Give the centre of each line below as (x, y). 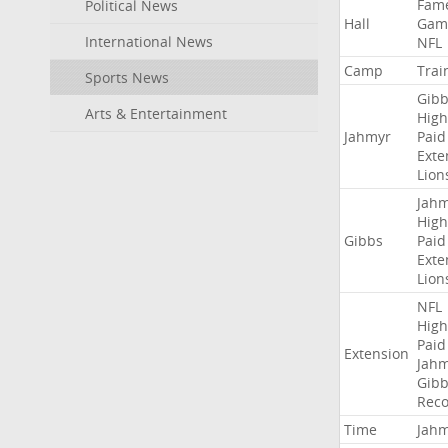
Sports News (127, 77)
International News (149, 41)
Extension (376, 353)
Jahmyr (367, 136)
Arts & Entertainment (156, 113)
